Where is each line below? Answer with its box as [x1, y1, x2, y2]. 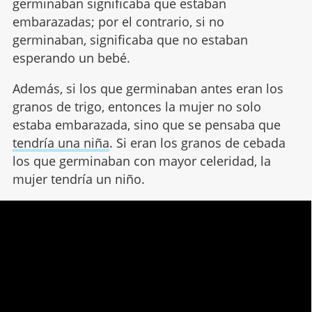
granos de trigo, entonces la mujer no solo [12, 97, 261, 115]
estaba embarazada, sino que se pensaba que [12, 116, 281, 133]
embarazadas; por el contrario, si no [12, 13, 224, 30]
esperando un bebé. [12, 49, 130, 66]
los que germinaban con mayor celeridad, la [12, 152, 271, 169]
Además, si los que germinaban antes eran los [12, 79, 283, 97]
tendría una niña [12, 134, 109, 151]
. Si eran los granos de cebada [109, 134, 286, 151]
